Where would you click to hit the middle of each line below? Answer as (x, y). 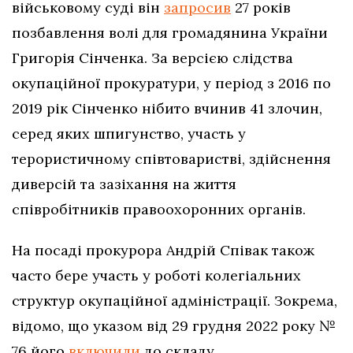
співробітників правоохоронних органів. (159, 210)
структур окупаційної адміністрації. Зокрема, (175, 301)
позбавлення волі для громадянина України (170, 33)
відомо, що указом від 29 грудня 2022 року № (174, 326)
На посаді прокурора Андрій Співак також (163, 251)
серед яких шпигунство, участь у (129, 134)
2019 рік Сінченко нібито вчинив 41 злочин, (167, 109)
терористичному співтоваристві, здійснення (171, 159)
